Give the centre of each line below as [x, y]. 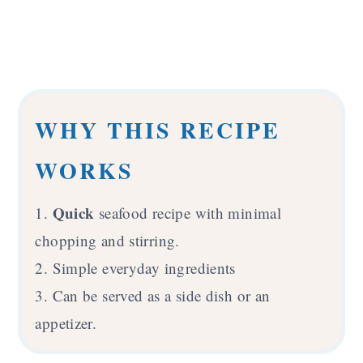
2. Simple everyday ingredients [135, 267]
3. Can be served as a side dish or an [153, 295]
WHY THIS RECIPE [158, 130]
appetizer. [66, 322]
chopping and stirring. [107, 240]
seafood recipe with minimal [190, 212]
